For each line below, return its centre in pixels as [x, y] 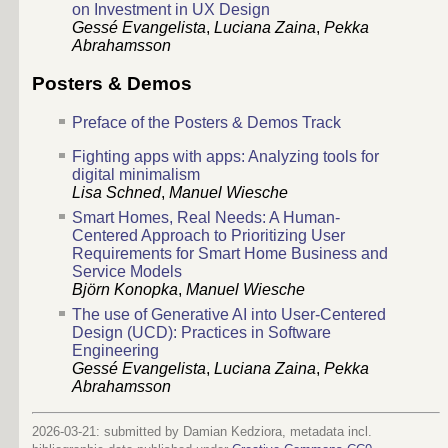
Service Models [127, 272]
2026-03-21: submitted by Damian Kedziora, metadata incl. [202, 432]
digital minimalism [136, 175]
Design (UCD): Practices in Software [201, 333]
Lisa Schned [116, 193]
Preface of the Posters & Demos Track [206, 123]
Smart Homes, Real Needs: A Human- [206, 218]
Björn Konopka [125, 290]
